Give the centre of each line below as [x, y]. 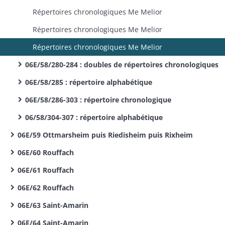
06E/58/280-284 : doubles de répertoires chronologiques [122, 65]
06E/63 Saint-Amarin [53, 205]
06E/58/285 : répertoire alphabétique [89, 82]
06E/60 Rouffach [46, 152]
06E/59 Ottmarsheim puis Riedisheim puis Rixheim [105, 135]
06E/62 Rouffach [46, 188]
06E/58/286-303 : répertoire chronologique [98, 100]
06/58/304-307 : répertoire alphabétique [94, 117]
